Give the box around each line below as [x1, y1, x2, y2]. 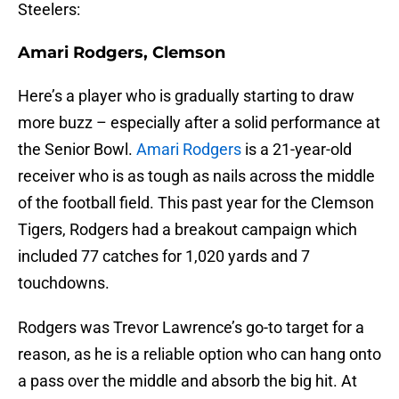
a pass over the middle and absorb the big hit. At [18, 371, 357, 391]
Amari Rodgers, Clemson [18, 43, 225, 63]
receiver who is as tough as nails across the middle [18, 167, 375, 186]
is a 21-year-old [241, 140, 352, 159]
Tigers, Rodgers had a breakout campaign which [18, 220, 357, 240]
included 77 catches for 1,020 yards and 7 [18, 247, 310, 266]
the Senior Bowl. [18, 140, 136, 159]
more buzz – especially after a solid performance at [18, 113, 380, 133]
